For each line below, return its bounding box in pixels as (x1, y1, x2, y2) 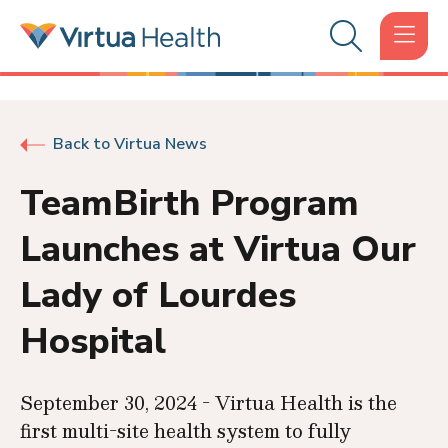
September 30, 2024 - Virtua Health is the (20, 387, 397, 418)
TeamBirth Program (20, 179, 359, 228)
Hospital (20, 317, 166, 366)
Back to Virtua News (53, 133, 207, 155)
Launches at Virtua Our (20, 225, 416, 274)
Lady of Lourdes (20, 271, 296, 320)
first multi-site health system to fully (20, 415, 351, 446)
